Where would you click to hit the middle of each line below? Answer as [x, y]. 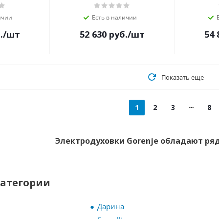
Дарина [111, 207]
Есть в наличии [114, 18]
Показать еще [182, 77]
